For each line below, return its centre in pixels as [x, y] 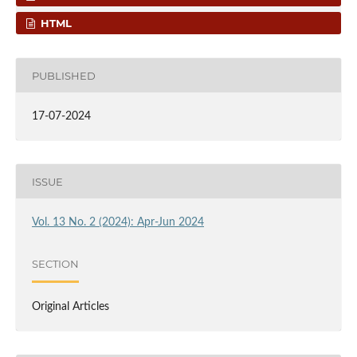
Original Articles [70, 307]
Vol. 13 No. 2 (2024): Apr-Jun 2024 [118, 223]
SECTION [55, 263]
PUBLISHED [63, 75]
